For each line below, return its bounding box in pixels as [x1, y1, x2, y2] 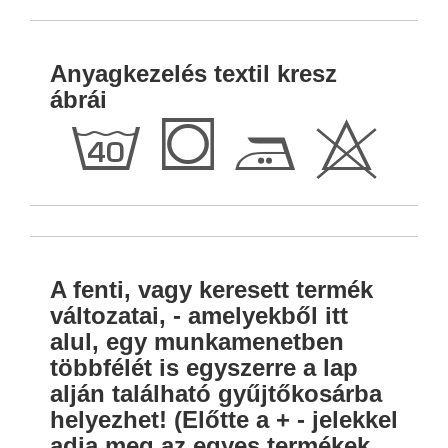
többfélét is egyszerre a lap [50, 354, 358, 382]
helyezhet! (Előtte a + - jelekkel [50, 406, 398, 434]
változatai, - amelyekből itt [50, 302, 348, 330]
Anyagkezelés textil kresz [50, 60, 337, 88]
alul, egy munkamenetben [50, 328, 344, 356]
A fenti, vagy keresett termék [50, 276, 373, 304]
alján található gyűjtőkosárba [50, 380, 382, 408]
